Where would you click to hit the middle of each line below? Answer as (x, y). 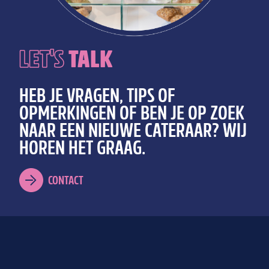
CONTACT (66, 181)
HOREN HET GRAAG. (82, 150)
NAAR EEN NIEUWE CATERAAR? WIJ (133, 132)
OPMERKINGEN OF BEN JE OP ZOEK (132, 115)
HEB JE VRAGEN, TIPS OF (97, 97)
